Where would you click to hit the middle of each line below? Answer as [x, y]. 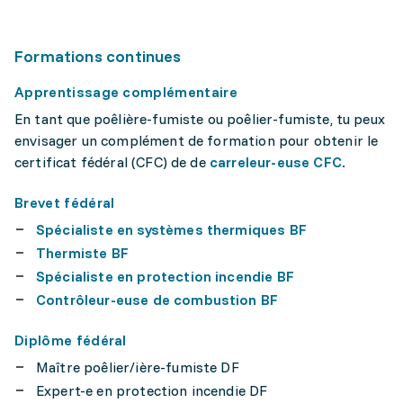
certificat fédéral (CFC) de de [112, 162]
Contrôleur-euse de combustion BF [157, 300]
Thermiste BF [82, 253]
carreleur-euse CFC [275, 162]
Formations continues [98, 57]
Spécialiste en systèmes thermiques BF [171, 230]
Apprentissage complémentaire [126, 92]
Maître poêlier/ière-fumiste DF [138, 367]
